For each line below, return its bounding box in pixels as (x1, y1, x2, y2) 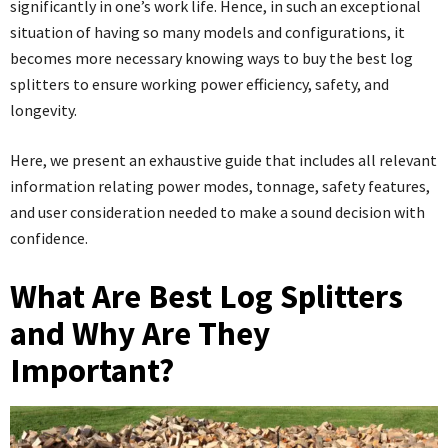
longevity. (10, 100, 77, 120)
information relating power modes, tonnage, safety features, (10, 176, 430, 196)
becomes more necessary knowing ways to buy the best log (10, 48, 413, 68)
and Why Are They (10, 313, 270, 354)
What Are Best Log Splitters (10, 276, 403, 317)
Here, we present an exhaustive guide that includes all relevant (10, 150, 437, 170)
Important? (10, 350, 174, 391)
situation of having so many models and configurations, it (10, 22, 405, 42)
